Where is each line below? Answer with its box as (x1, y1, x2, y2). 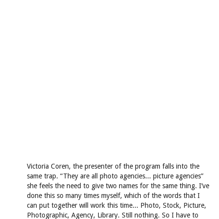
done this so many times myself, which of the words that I (27, 192, 200, 199)
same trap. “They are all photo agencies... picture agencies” (27, 172, 203, 180)
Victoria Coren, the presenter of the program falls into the (27, 162, 199, 170)
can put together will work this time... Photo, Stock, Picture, (27, 201, 206, 209)
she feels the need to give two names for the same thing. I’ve (27, 182, 209, 190)
